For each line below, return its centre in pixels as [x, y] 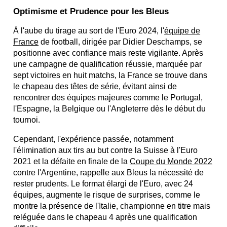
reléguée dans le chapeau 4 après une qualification [105, 217]
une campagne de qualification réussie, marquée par [108, 64]
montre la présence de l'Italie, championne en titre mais [112, 206]
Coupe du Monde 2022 [171, 161]
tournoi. [27, 120]
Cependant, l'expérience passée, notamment [93, 139]
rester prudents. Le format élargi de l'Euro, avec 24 [103, 183]
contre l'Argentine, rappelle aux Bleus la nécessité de [109, 172]
